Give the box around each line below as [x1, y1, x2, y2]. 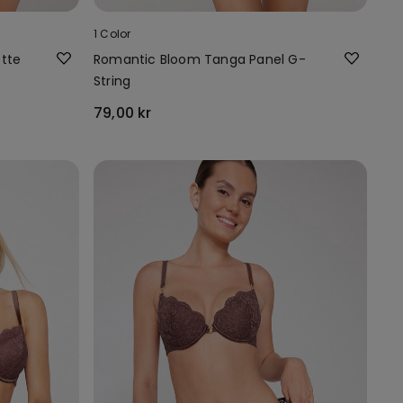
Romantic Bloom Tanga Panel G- [94, 49, 306, 68]
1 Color [94, 25, 131, 41]
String [94, 71, 131, 90]
